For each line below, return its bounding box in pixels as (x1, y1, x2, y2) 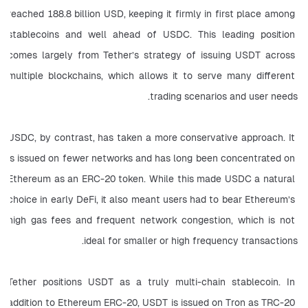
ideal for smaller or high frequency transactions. (84, 234, 298, 247)
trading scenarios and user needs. (150, 89, 298, 102)
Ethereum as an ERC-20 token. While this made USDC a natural (8, 172, 295, 185)
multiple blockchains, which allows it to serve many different (8, 69, 295, 82)
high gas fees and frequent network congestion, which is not (8, 213, 295, 226)
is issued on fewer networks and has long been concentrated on (8, 151, 295, 164)
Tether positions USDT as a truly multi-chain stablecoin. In (8, 275, 295, 288)
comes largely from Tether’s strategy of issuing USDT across (8, 48, 295, 61)
